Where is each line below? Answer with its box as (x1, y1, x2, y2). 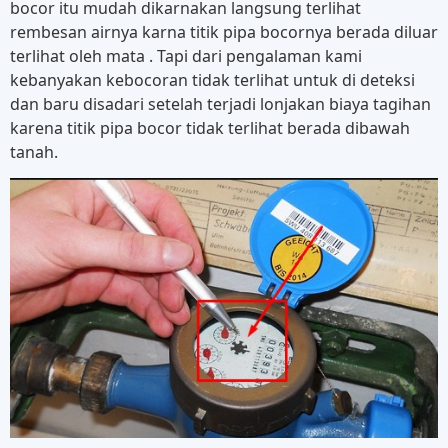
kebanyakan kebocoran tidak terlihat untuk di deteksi (10, 68, 415, 91)
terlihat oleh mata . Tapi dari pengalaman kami (10, 44, 362, 67)
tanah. (10, 140, 58, 163)
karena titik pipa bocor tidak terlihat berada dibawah (10, 116, 410, 139)
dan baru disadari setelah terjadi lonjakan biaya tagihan (10, 92, 431, 115)
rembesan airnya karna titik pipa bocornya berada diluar (10, 20, 438, 43)
